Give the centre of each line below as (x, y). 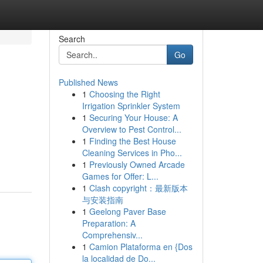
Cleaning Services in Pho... (132, 153)
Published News (88, 82)
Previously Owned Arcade (137, 164)
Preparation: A (109, 223)
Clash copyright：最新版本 (138, 188)
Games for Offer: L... (120, 176)
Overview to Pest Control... (131, 129)
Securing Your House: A (133, 117)
